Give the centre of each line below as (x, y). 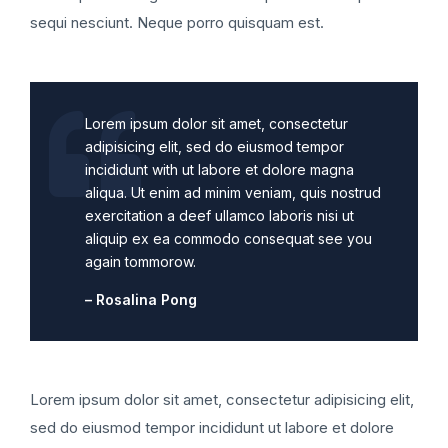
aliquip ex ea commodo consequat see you (228, 238)
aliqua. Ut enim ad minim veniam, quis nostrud (233, 192)
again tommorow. (140, 261)
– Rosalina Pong (141, 299)
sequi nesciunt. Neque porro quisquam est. (177, 22)
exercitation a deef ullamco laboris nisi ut (219, 215)
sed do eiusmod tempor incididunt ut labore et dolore (212, 427)
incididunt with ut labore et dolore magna (219, 169)
